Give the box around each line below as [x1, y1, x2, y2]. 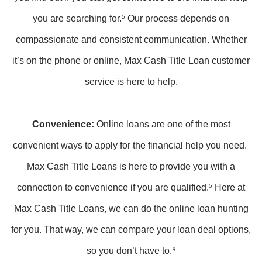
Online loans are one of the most [94, 119, 230, 129]
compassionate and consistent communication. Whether [15, 35, 247, 44]
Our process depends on [125, 13, 229, 23]
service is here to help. [84, 77, 178, 87]
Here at [212, 182, 245, 192]
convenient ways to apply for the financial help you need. [13, 140, 249, 150]
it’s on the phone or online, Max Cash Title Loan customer [12, 56, 250, 65]
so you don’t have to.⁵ [86, 246, 176, 256]
